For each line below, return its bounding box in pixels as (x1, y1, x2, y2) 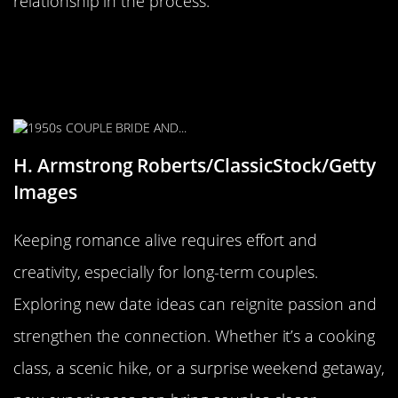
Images (13, 179, 77, 205)
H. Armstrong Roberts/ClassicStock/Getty (13, 153, 377, 179)
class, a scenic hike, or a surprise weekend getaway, (13, 357, 385, 379)
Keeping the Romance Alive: (13, 30, 299, 61)
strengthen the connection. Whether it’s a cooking (13, 325, 375, 347)
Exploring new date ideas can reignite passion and (13, 293, 377, 315)
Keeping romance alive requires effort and (13, 229, 318, 251)
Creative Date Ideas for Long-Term (13, 53, 357, 84)
